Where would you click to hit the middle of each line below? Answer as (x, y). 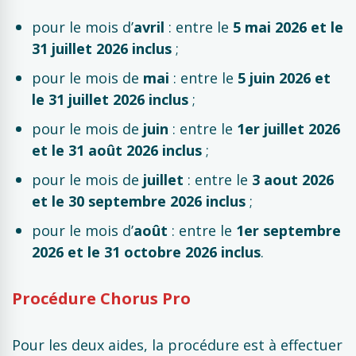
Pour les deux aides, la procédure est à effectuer (177, 345)
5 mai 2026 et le (288, 27)
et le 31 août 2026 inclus (117, 150)
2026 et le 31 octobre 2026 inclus (146, 252)
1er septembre (288, 230)
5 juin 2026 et (284, 78)
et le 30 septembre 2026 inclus (139, 201)
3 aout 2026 (293, 180)
